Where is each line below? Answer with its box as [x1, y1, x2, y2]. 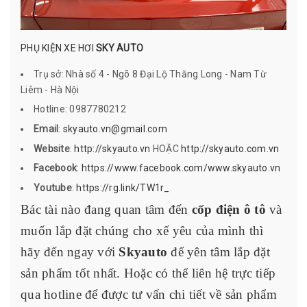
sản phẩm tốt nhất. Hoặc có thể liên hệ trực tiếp [21, 266, 275, 281]
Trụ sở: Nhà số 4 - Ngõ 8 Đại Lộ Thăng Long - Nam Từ [34, 68, 267, 79]
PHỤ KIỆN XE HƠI [21, 42, 96, 53]
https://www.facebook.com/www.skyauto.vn [81, 162, 281, 174]
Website [34, 143, 70, 154]
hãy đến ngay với [21, 245, 119, 260]
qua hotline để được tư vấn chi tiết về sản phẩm [21, 287, 277, 302]
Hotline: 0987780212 [34, 103, 126, 115]
